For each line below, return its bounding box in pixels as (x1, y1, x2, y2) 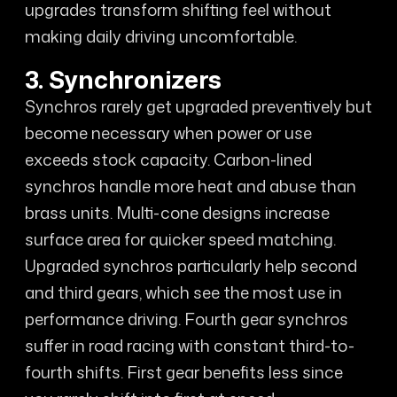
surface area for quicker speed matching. (24, 228, 336, 251)
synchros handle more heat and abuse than (24, 175, 356, 198)
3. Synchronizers (24, 62, 222, 97)
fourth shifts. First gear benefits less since (24, 361, 343, 384)
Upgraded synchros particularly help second (24, 254, 357, 277)
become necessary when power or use (24, 121, 312, 144)
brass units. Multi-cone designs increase (24, 201, 330, 224)
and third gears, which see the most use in (24, 281, 342, 304)
